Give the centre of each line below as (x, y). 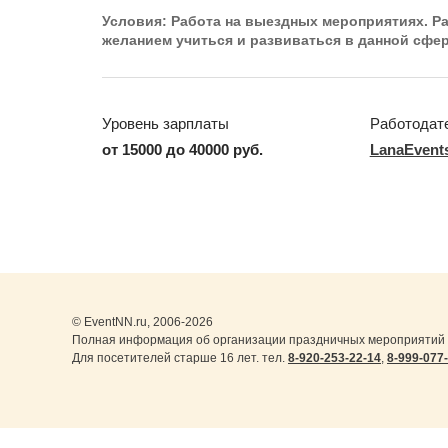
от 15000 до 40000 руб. (182, 150)
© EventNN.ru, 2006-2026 (142, 322)
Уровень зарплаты (165, 124)
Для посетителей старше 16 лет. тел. (180, 358)
